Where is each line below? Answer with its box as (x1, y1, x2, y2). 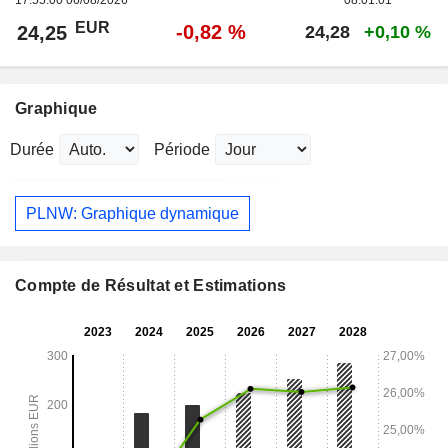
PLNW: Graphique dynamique (26, 204, 239, 222)
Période (154, 141, 210, 159)
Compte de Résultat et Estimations (15, 277, 287, 295)
